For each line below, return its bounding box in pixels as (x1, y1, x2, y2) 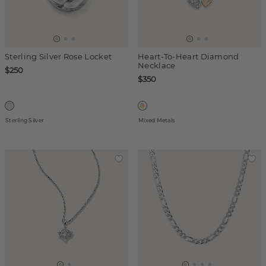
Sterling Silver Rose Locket (5, 52, 112, 61)
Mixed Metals (138, 117, 175, 123)
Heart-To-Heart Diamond (138, 52, 239, 61)
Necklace (138, 61, 176, 70)
